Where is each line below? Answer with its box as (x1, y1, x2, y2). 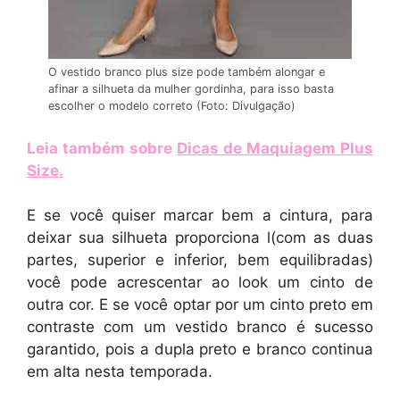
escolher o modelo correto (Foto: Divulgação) (48, 99, 296, 113)
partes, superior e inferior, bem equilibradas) (27, 251, 373, 270)
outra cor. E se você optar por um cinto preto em (27, 296, 373, 314)
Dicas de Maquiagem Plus (177, 138, 373, 157)
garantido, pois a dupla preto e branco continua (27, 340, 373, 359)
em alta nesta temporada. (27, 362, 212, 381)
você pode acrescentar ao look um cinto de (27, 273, 373, 292)
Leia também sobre (27, 138, 177, 157)
